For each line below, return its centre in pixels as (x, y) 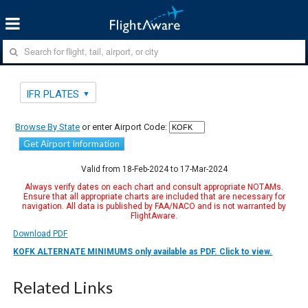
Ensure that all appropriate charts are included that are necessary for (154, 196)
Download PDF (41, 233)
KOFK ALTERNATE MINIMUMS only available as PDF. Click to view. (143, 251)
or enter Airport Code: (124, 126)
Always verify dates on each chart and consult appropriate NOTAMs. (154, 187)
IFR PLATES (53, 94)
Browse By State (48, 126)
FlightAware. (154, 216)
